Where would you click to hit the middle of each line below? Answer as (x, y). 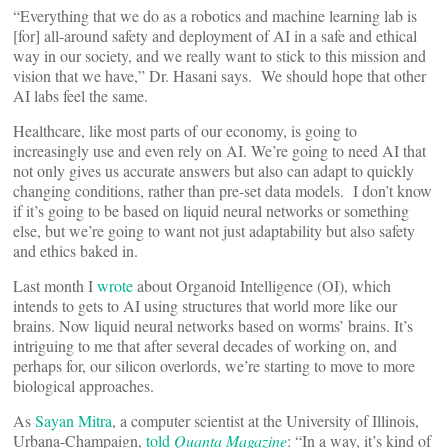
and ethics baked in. (75, 250)
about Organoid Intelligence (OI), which (262, 285)
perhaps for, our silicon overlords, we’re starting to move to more (214, 365)
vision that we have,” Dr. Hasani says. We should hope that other (219, 75)
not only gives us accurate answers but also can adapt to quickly (213, 170)
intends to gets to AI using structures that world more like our (205, 305)
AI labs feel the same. (80, 95)
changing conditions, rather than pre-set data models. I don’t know (222, 190)
